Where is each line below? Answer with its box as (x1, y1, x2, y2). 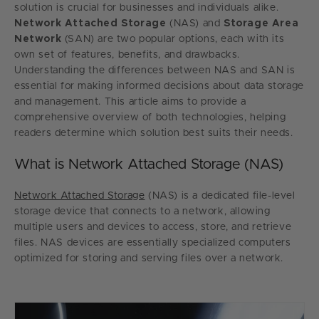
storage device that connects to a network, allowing (14, 206, 271, 216)
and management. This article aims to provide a (14, 97, 246, 107)
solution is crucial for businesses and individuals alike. (14, 3, 279, 13)
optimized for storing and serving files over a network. (14, 253, 284, 263)
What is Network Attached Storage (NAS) (14, 157, 283, 172)
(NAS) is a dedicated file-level (145, 191, 296, 201)
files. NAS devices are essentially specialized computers (14, 238, 291, 248)
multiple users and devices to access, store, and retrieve (14, 222, 292, 232)
